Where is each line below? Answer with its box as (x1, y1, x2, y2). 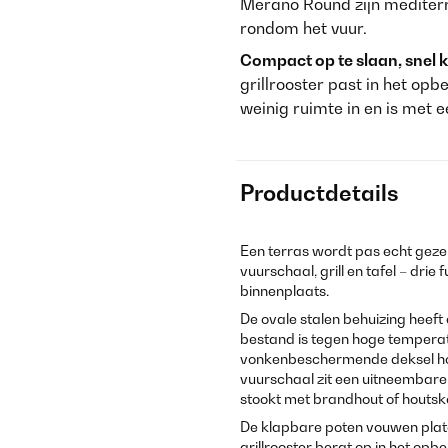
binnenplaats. (240, 282, 329, 299)
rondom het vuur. (240, 18, 367, 38)
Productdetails (240, 180, 399, 206)
